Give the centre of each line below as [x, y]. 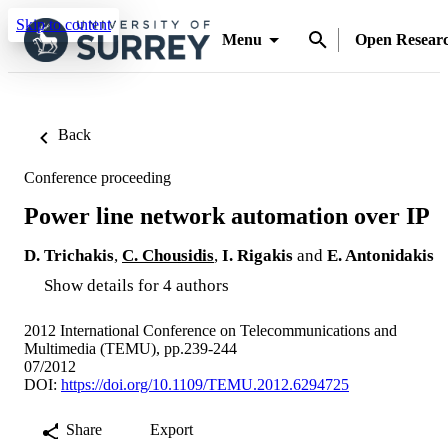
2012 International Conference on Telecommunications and [210, 330]
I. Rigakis [257, 255]
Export [171, 429]
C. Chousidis [168, 255]
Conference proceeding [97, 177]
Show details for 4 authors [136, 285]
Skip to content [63, 24]
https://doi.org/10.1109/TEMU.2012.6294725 [205, 384]
